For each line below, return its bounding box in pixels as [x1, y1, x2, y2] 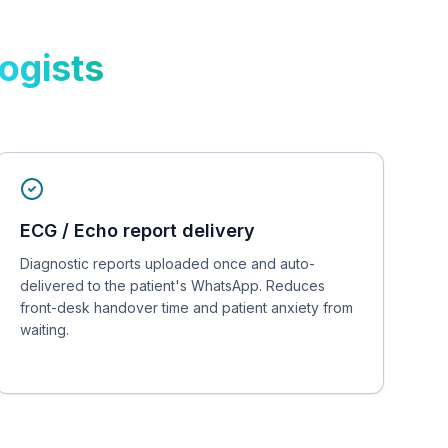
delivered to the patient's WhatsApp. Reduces [19, 277, 325, 294]
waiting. [19, 321, 69, 338]
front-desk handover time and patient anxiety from [19, 299, 353, 316]
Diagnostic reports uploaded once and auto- [19, 255, 315, 272]
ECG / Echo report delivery [19, 220, 255, 241]
